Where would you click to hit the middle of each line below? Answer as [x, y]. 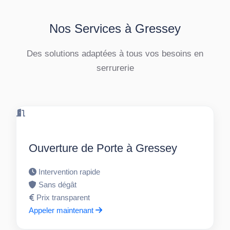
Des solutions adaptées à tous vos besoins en [115, 54]
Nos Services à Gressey [115, 29]
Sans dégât [58, 185]
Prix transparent [63, 198]
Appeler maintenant [62, 210]
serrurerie [115, 68]
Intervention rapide [70, 172]
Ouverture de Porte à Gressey [103, 148]
